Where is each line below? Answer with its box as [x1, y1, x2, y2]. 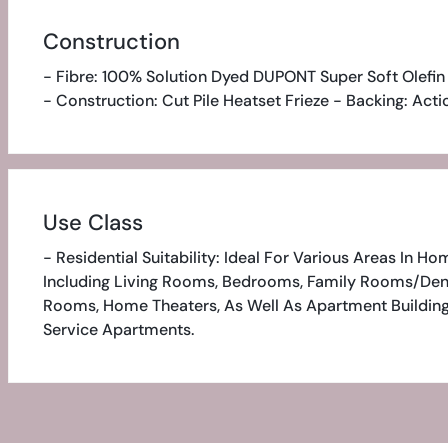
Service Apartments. [42, 319, 194, 340]
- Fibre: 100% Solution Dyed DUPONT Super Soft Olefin [42, 66, 445, 87]
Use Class [42, 208, 143, 237]
